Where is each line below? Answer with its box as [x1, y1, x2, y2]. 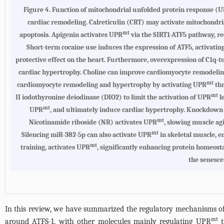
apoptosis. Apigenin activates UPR [19, 30, 122, 39]
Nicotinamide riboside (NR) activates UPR [29, 118, 157, 126]
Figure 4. [23, 5, 52, 14]
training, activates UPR [20, 143, 90, 151]
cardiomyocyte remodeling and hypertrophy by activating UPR [17, 80, 206, 89]
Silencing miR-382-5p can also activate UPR [21, 130, 152, 139]
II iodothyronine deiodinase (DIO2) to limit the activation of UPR [15, 93, 211, 101]
